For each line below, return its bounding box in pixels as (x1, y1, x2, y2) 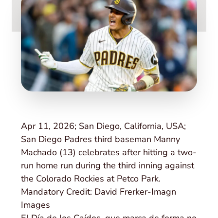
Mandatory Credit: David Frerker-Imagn (21, 185, 177, 198)
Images (21, 199, 51, 211)
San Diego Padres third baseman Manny (21, 133, 181, 145)
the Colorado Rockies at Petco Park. (21, 172, 161, 184)
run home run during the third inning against (21, 159, 195, 171)
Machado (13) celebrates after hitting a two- (21, 146, 197, 158)
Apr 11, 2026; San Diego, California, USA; (21, 120, 186, 132)
